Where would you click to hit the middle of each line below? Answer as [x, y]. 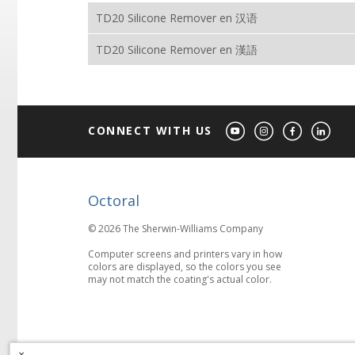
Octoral [114, 201]
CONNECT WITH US [153, 131]
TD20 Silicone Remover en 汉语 [177, 18]
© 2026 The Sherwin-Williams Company [176, 229]
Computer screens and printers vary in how [185, 254]
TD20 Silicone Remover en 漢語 [177, 50]
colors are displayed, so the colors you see [185, 267]
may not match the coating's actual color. [180, 280]
